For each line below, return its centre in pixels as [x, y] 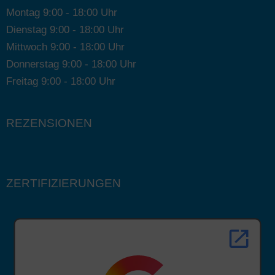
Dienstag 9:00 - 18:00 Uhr [65, 29]
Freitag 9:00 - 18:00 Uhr [61, 81]
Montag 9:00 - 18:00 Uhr [62, 12]
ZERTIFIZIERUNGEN [64, 183]
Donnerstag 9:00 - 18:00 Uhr [71, 64]
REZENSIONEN [49, 123]
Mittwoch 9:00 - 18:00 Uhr [65, 47]
